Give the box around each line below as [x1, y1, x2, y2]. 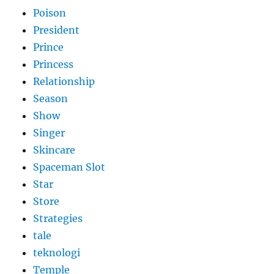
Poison [33, 7, 67, 20]
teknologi [33, 246, 81, 259]
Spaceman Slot [33, 161, 106, 174]
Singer [33, 127, 65, 139]
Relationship [33, 75, 95, 88]
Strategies [33, 212, 83, 225]
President [33, 24, 80, 37]
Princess [33, 58, 74, 71]
